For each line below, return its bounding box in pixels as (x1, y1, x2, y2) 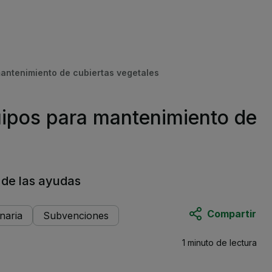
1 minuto (182, 237, 214, 248)
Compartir (207, 207, 257, 220)
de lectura (216, 237, 257, 248)
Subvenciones (43, 209, 109, 222)
